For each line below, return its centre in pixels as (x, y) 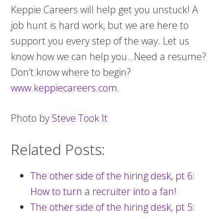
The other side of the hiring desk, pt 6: (113, 176)
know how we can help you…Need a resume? (109, 56)
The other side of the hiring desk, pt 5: (113, 207)
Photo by (32, 118)
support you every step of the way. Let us (100, 41)
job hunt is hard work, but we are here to (100, 25)
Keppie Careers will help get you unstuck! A (105, 10)
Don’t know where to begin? (71, 72)
